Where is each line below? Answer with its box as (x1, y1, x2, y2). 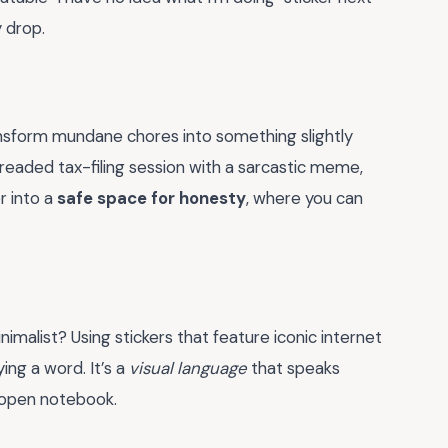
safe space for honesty (57, 187, 246, 210)
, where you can (246, 187, 363, 210)
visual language (129, 357, 247, 380)
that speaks (247, 357, 340, 380)
